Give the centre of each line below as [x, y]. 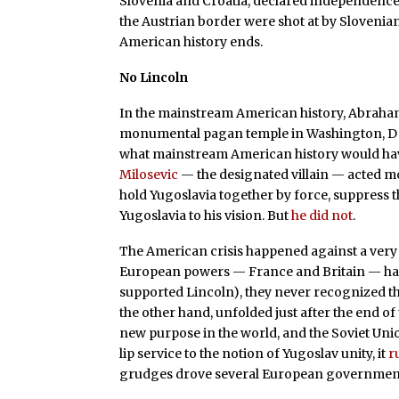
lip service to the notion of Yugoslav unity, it [254, 353]
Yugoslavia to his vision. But [206, 216]
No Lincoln [154, 78]
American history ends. [191, 42]
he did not [322, 216]
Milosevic [149, 175]
